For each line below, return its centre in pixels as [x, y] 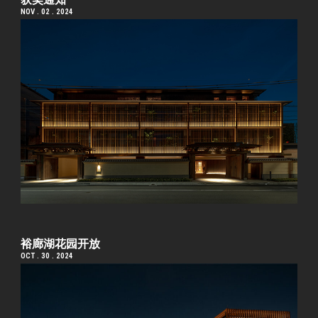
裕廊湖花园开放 [61, 244]
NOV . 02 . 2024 [47, 12]
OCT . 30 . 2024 [47, 256]
